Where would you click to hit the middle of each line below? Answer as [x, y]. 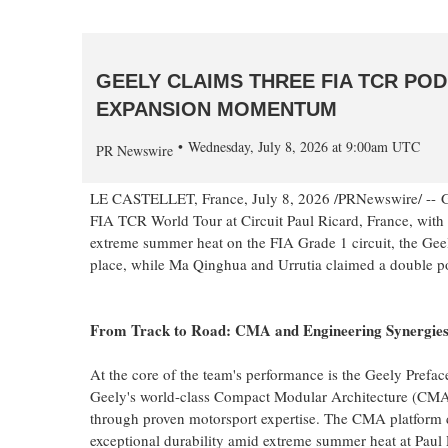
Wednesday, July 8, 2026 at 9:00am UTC [304, 147]
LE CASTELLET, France [167, 198]
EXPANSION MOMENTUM [216, 109]
